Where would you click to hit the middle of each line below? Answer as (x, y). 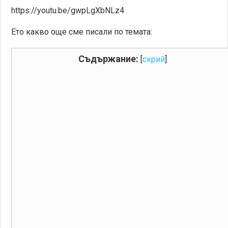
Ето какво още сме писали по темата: (82, 32)
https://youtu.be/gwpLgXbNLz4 (68, 11)
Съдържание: (108, 59)
